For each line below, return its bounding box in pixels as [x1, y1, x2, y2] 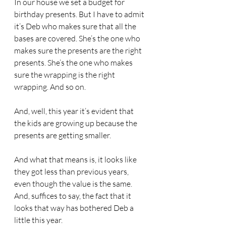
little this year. [14, 215, 63, 225]
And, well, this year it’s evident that [14, 106, 135, 116]
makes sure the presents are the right [14, 45, 143, 55]
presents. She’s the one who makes [14, 58, 134, 68]
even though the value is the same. [14, 179, 134, 189]
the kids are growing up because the [14, 118, 139, 128]
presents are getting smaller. [14, 130, 111, 140]
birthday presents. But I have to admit [14, 9, 146, 19]
